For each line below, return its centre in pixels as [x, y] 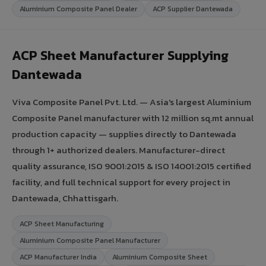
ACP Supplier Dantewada [193, 9]
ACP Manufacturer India [58, 257]
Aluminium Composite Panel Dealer [78, 9]
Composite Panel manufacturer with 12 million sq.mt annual [133, 118]
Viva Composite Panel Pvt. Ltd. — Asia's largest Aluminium [132, 102]
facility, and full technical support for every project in [121, 182]
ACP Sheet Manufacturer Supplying [120, 55]
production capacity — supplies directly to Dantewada [124, 134]
